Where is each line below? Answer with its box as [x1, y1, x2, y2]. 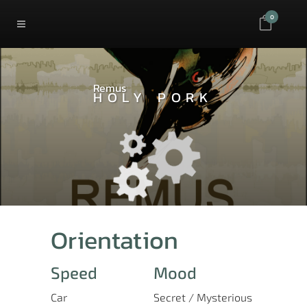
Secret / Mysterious [153, 291, 252, 304]
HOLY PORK [93, 87, 214, 108]
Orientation [51, 221, 178, 258]
